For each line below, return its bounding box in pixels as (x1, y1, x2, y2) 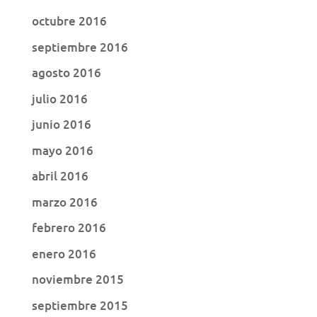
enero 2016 (31, 245, 96, 262)
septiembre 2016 (31, 38, 128, 55)
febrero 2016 (31, 219, 106, 236)
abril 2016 (31, 168, 88, 185)
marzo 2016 (31, 193, 98, 210)
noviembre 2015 (31, 271, 124, 288)
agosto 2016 (31, 64, 101, 81)
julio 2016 (31, 90, 88, 107)
